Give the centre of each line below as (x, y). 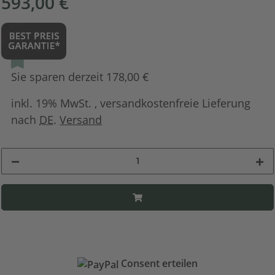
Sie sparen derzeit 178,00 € (80, 76)
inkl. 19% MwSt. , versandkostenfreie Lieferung (131, 103)
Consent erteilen (159, 263)
